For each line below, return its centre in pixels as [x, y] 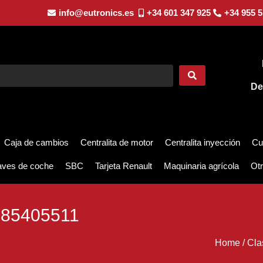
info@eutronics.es [96, 13]
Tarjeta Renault [124, 166]
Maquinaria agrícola [201, 166]
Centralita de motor [117, 143]
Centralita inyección [203, 143]
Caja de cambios [36, 143]
